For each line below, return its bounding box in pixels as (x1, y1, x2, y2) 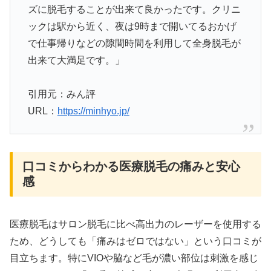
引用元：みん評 (27, 89, 96, 100)
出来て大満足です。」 (27, 54, 125, 65)
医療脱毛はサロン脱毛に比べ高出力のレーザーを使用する (10, 219, 261, 230)
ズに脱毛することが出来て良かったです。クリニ (27, 4, 241, 15)
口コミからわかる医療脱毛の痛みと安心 (22, 159, 240, 173)
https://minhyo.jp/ (57, 106, 129, 117)
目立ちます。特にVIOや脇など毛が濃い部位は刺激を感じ (10, 253, 258, 264)
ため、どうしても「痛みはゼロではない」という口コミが (10, 236, 261, 247)
